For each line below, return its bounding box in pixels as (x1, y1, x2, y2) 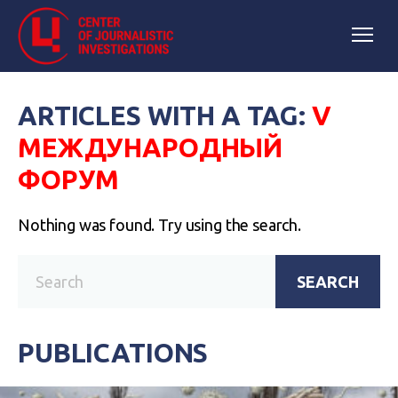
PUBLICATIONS (18, 338, 209, 368)
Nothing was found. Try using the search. (18, 216, 301, 234)
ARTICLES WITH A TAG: (18, 100, 312, 131)
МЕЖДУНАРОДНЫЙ (18, 132, 283, 163)
